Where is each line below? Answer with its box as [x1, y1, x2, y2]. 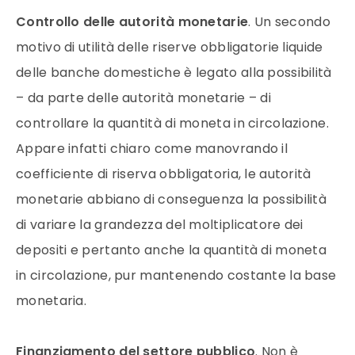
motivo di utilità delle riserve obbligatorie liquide [16, 37, 323, 56]
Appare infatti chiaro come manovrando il [16, 139, 288, 158]
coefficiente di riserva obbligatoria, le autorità [16, 164, 311, 183]
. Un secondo [248, 12, 330, 31]
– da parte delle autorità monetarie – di [16, 88, 271, 107]
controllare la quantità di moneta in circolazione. [16, 113, 329, 132]
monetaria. [16, 291, 87, 310]
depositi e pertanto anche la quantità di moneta [16, 240, 327, 259]
